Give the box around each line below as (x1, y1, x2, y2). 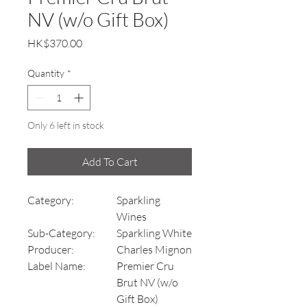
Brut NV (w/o (116, 275, 178, 290)
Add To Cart (82, 155, 138, 169)
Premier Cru (116, 259, 174, 273)
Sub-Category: (27, 226, 99, 241)
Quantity (27, 67, 64, 79)
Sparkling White (116, 226, 192, 241)
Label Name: (27, 259, 86, 273)
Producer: (27, 243, 74, 257)
